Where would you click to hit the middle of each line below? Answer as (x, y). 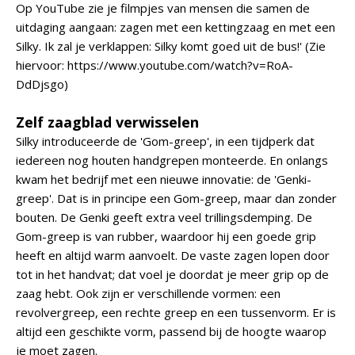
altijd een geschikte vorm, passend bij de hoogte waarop (171, 331)
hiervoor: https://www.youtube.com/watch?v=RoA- (155, 65)
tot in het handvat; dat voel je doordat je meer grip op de (172, 274)
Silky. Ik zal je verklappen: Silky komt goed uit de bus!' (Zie (171, 46)
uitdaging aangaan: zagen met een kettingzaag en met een (176, 27)
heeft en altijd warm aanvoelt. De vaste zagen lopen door (173, 255)
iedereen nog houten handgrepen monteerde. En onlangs (172, 160)
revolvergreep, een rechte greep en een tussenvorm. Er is (176, 312)
